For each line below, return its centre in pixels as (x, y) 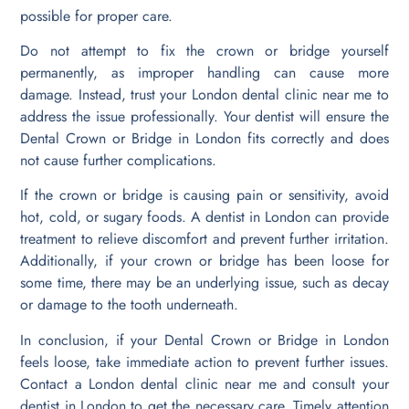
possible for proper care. (97, 16)
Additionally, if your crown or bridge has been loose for (204, 261)
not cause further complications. (119, 161)
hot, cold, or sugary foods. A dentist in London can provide (204, 217)
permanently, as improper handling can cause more (204, 73)
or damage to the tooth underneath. (130, 305)
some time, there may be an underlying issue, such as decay (204, 283)
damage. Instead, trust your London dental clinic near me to (204, 95)
